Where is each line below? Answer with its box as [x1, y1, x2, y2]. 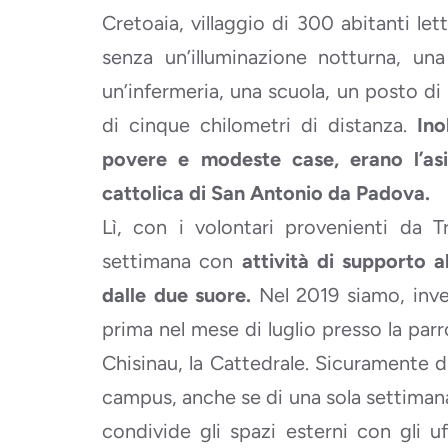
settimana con [102, 249, 242, 273]
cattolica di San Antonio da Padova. [102, 181, 430, 205]
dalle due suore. [102, 283, 252, 307]
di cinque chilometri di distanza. [102, 113, 417, 137]
